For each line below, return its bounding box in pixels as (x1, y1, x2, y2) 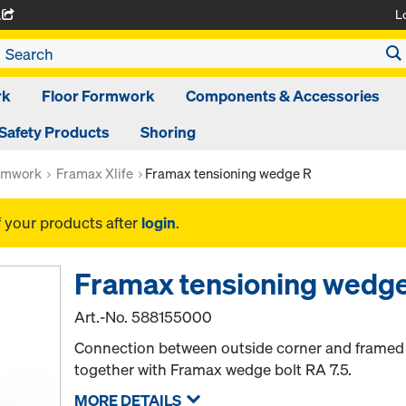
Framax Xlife (56, 164, 133, 182)
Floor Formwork (41, 85, 155, 106)
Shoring (140, 121, 196, 142)
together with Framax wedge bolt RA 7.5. (74, 359, 353, 380)
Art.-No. (74, 306, 132, 327)
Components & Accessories (185, 85, 380, 106)
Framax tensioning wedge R (145, 164, 312, 182)
